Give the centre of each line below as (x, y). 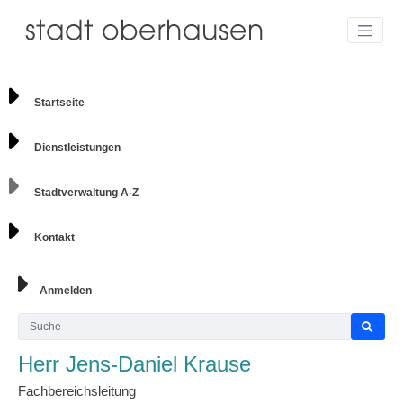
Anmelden (64, 290)
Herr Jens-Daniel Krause (134, 364)
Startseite (59, 102)
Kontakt (54, 237)
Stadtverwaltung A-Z (86, 192)
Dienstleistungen (77, 147)
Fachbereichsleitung (77, 391)
